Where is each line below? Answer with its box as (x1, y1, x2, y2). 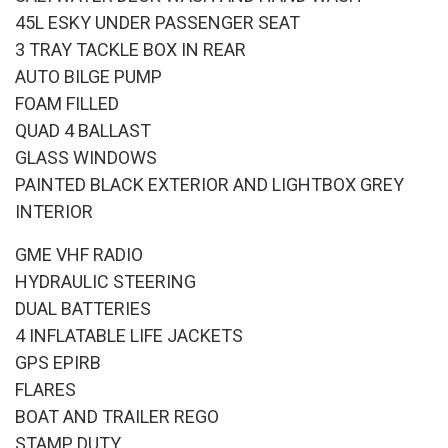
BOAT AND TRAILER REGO (15, 405, 219, 427)
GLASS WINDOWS (15, 146, 157, 168)
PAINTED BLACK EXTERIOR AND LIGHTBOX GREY (15, 173, 404, 195)
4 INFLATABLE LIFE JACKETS (15, 324, 243, 346)
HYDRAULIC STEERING (15, 270, 196, 292)
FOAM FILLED (15, 92, 119, 114)
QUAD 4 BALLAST (15, 119, 151, 141)
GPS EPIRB (15, 351, 101, 373)
